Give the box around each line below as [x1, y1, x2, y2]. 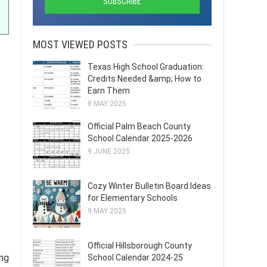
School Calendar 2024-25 [88, 253, 183, 262]
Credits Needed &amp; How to [88, 74, 201, 83]
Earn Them [88, 86, 130, 95]
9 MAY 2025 [88, 207, 126, 215]
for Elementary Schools [88, 193, 178, 203]
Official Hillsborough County [88, 241, 192, 250]
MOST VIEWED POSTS [33, 38, 128, 51]
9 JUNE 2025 [88, 147, 130, 156]
